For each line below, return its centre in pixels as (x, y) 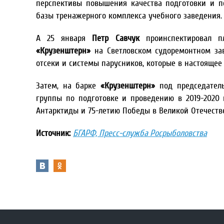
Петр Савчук (116, 38)
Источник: (53, 133)
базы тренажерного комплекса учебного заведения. (129, 16)
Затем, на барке (66, 86)
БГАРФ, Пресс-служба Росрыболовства (140, 133)
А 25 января (64, 38)
